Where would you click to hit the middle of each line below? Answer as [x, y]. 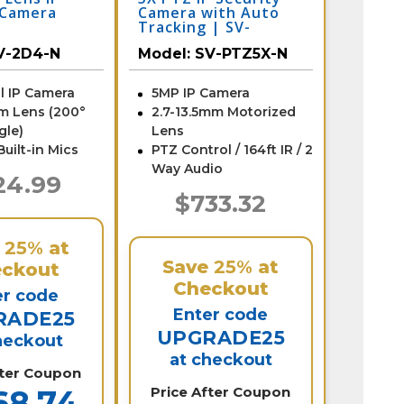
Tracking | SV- [194, 27]
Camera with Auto [208, 12]
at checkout [220, 359]
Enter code [221, 314]
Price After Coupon [221, 391]
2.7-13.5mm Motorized [223, 111]
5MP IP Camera [200, 92]
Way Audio [187, 168]
